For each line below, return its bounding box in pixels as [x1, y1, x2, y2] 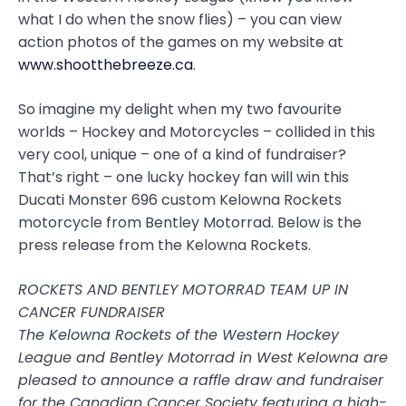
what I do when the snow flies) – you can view [18, 9, 342, 31]
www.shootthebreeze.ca [18, 54, 193, 76]
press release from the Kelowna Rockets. [18, 235, 311, 256]
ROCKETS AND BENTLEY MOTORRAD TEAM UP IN [18, 279, 348, 301]
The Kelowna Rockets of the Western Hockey [18, 324, 339, 346]
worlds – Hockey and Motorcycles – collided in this [18, 121, 375, 143]
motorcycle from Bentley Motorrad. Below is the [18, 212, 362, 234]
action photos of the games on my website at [18, 32, 343, 53]
